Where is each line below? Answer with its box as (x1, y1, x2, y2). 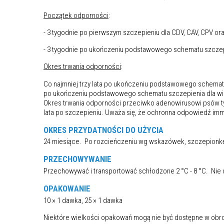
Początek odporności (43, 10, 108, 20)
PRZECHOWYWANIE (43, 154, 111, 164)
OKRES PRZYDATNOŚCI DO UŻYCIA (43, 124, 163, 135)
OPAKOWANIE (43, 183, 90, 194)
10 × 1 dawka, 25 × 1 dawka (43, 195, 122, 205)
